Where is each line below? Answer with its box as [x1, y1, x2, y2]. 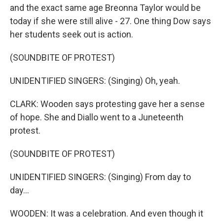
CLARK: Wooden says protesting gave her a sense [10, 99, 205, 109]
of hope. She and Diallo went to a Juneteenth [10, 112, 184, 122]
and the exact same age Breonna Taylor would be [10, 2, 201, 13]
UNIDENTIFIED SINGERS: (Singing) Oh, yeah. [10, 75, 180, 86]
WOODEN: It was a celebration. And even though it [10, 208, 203, 219]
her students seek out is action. [10, 29, 133, 39]
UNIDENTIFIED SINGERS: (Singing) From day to [10, 172, 191, 182]
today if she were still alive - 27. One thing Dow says [10, 16, 211, 26]
